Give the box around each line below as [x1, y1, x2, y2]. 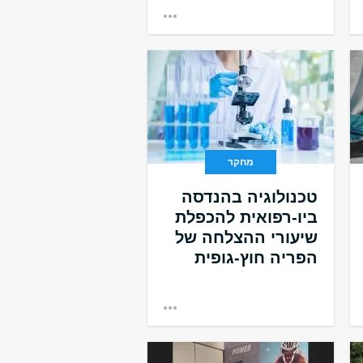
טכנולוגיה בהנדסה [181, 188, 318, 206]
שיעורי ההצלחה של [175, 228, 318, 246]
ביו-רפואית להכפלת [175, 208, 318, 226]
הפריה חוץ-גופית [194, 249, 318, 267]
